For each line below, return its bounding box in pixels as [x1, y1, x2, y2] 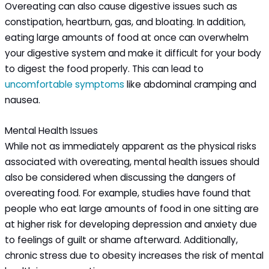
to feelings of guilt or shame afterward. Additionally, [5, 233, 238, 246]
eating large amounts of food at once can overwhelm [5, 31, 249, 44]
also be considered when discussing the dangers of [5, 171, 237, 184]
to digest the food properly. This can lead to [5, 62, 204, 75]
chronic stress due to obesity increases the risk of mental [5, 249, 264, 262]
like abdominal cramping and [124, 77, 257, 91]
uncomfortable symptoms [5, 77, 125, 91]
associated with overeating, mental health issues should [5, 155, 260, 168]
